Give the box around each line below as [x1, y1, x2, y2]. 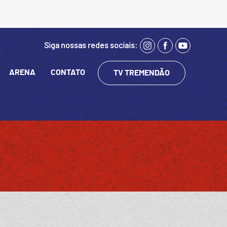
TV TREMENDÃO [113, 69, 170, 77]
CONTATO [51, 68, 85, 77]
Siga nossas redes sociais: [44, 42, 137, 50]
